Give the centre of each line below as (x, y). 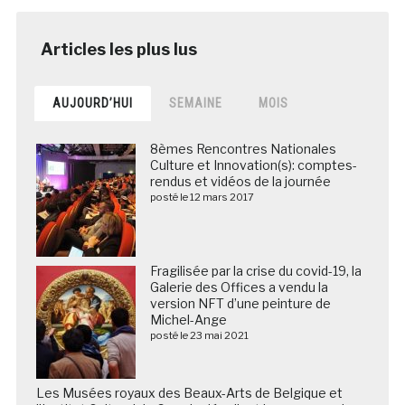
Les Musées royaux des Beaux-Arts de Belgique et (189, 392)
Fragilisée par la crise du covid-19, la (255, 270)
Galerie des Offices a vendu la (239, 287)
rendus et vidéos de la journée (240, 181)
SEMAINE (195, 103)
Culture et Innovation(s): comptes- (253, 165)
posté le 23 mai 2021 (199, 335)
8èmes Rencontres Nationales (243, 148)
